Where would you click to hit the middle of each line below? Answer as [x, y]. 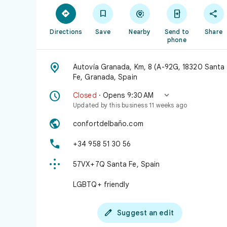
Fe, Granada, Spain [105, 77]
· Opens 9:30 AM [125, 95]
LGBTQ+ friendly [101, 184]
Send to [177, 32]
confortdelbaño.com [108, 124]
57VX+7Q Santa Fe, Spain [117, 164]
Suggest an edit [145, 213]
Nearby [140, 32]
